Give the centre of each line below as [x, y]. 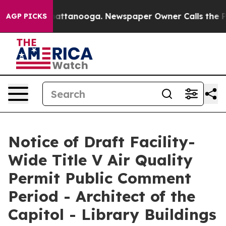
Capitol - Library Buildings [112, 214]
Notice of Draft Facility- [102, 142]
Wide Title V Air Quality [100, 160]
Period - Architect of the [102, 196]
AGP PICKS [26, 16]
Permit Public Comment [100, 178]
